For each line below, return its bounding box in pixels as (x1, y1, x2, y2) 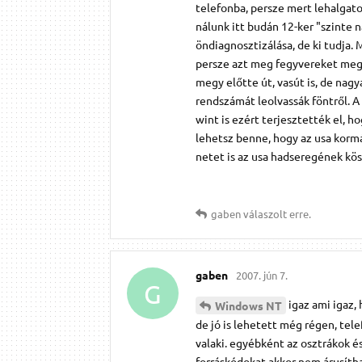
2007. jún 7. (236, 268, 288, 283)
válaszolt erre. (241, 207, 311, 221)
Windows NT (215, 298, 282, 314)
